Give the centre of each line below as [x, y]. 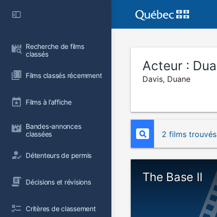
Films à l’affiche [49, 102]
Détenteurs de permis [59, 155]
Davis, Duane [166, 79]
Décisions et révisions [58, 182]
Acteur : [168, 66]
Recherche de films [56, 46]
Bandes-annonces [54, 126]
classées [39, 134]
